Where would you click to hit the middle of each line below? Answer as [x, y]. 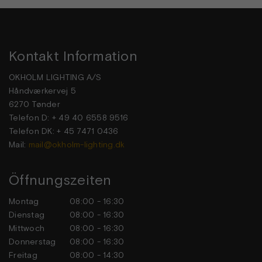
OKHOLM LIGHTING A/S [55, 77]
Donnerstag [34, 242]
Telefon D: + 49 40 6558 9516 [68, 118]
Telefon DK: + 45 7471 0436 [64, 131]
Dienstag [34, 215]
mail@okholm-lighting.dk [77, 145]
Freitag [34, 255]
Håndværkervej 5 [42, 91]
